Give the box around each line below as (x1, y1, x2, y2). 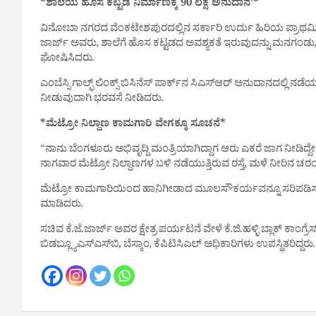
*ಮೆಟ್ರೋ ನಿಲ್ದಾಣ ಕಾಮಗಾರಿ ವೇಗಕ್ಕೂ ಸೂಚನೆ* (40, 116, 226, 134)
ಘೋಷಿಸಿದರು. (40, 51, 95, 68)
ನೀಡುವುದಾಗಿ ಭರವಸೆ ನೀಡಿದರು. (40, 91, 164, 109)
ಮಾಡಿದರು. (40, 197, 83, 214)
